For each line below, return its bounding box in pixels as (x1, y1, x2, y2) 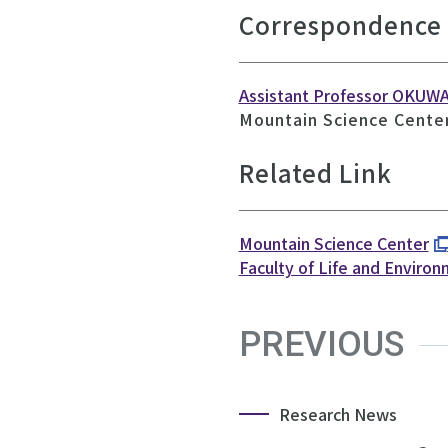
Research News (278, 402, 397, 427)
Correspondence (238, 7, 442, 43)
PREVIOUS (238, 324, 404, 366)
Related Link (238, 155, 392, 191)
